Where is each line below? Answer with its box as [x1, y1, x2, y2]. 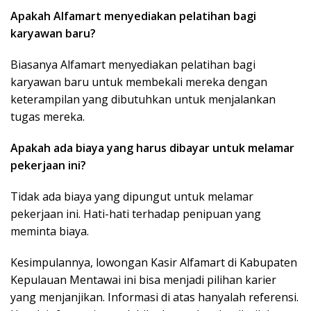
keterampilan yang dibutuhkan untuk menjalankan [10, 92, 276, 108]
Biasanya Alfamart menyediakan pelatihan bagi [10, 57, 255, 73]
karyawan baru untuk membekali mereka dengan [10, 74, 267, 90]
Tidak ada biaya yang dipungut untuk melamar [10, 189, 253, 205]
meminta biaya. [10, 224, 89, 239]
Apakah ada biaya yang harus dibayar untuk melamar [10, 140, 294, 156]
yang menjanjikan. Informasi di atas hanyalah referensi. [10, 289, 299, 305]
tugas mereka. [10, 109, 85, 125]
